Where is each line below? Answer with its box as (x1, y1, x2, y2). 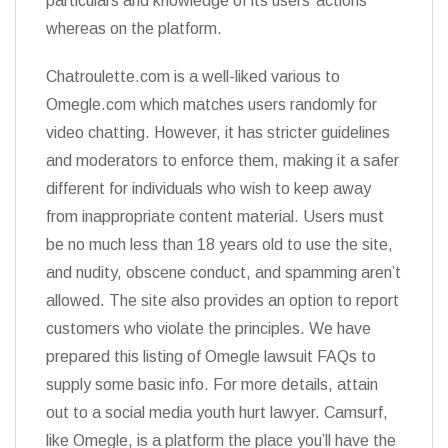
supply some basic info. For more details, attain (46, 376, 378, 393)
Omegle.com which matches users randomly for (46, 96, 377, 113)
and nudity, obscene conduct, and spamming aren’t (46, 264, 401, 281)
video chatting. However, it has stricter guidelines (46, 124, 390, 141)
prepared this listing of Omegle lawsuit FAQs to (46, 348, 376, 365)
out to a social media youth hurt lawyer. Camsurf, (46, 404, 388, 421)
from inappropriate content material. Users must (46, 208, 384, 225)
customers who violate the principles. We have (46, 320, 371, 337)
